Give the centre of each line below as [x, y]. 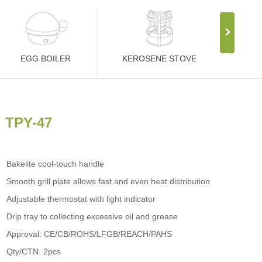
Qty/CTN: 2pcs [34, 251]
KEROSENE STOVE [159, 58]
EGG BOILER [46, 58]
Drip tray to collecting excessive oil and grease [92, 216]
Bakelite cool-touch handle [55, 164]
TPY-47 [29, 123]
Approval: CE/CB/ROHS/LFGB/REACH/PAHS [89, 234]
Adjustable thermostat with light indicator [81, 199]
